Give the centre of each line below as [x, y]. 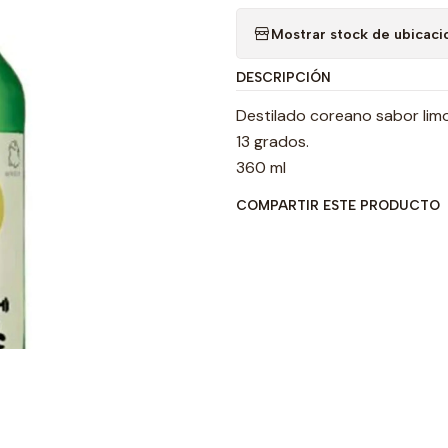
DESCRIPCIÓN [283, 77]
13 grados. [272, 141]
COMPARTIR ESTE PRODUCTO [338, 205]
